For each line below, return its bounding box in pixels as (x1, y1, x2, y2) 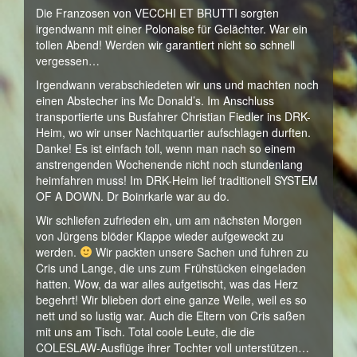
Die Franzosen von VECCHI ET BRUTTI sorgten (36, 5, 279, 21)
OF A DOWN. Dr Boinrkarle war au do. (36, 188, 229, 204)
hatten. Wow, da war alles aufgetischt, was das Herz (36, 276, 298, 292)
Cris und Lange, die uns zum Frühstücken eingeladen (36, 260, 306, 276)
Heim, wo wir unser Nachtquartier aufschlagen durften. (36, 124, 311, 140)
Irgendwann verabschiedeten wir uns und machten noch (36, 76, 319, 92)
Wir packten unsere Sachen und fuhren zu (92, 244, 308, 260)
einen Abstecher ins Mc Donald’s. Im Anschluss (36, 92, 274, 108)
